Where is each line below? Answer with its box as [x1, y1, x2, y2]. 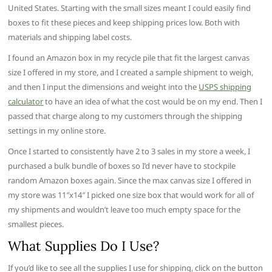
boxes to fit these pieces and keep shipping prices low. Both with [8, 17, 240, 29]
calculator [8, 96, 44, 107]
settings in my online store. [8, 125, 106, 137]
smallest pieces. [8, 219, 64, 230]
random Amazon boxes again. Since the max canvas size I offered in [8, 175, 252, 186]
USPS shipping [199, 81, 252, 93]
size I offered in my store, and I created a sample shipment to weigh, [8, 67, 254, 78]
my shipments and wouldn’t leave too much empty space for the [8, 204, 241, 216]
